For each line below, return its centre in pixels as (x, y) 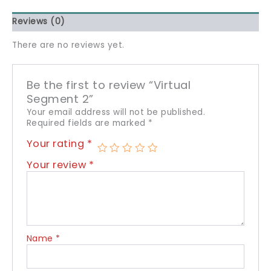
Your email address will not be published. (116, 113)
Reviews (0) (39, 22)
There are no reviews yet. (68, 45)
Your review (57, 165)
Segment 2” (60, 99)
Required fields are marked (87, 123)
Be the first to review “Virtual (109, 85)
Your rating (57, 144)
